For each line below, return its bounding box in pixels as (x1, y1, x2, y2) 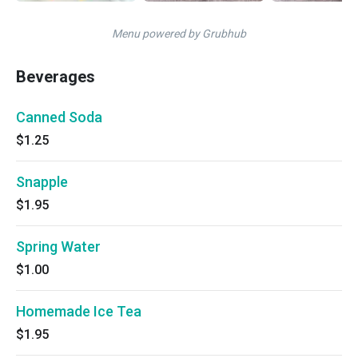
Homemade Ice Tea (16, 303, 141, 320)
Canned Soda (16, 109, 102, 125)
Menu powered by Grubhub (112, 27, 246, 40)
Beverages (16, 67, 95, 86)
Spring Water (16, 238, 101, 255)
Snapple (16, 173, 68, 190)
